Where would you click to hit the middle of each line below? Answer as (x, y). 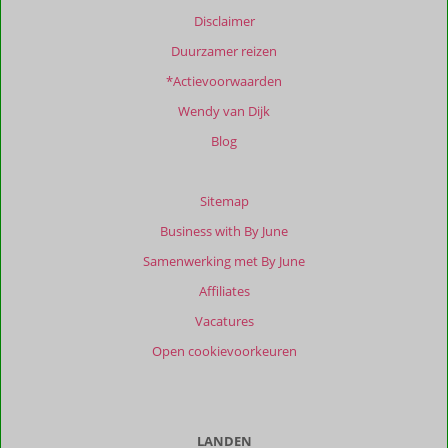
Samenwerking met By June (224, 260)
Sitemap (224, 200)
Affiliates (224, 290)
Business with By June (224, 230)
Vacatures (224, 320)
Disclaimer (224, 20)
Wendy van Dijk (224, 110)
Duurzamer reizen (224, 50)
